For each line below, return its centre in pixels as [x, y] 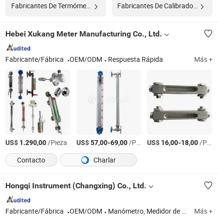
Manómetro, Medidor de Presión [145, 211]
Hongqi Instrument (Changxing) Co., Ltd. [76, 185]
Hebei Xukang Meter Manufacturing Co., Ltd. [84, 34]
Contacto [31, 160]
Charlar [104, 160]
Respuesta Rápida [136, 60]
